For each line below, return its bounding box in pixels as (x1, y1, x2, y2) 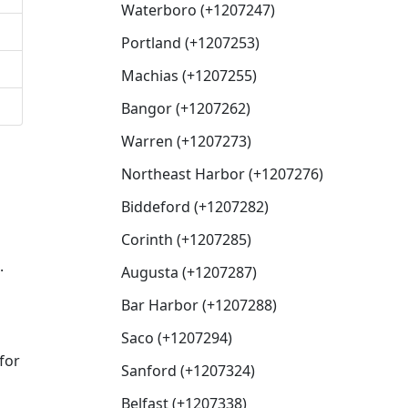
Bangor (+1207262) (121, 98, 250, 118)
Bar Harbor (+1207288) (121, 295, 277, 315)
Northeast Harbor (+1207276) (121, 164, 323, 184)
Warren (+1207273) (121, 131, 251, 151)
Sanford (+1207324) (121, 361, 255, 381)
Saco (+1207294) (121, 328, 232, 348)
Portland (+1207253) (121, 33, 260, 53)
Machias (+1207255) (121, 66, 257, 86)
